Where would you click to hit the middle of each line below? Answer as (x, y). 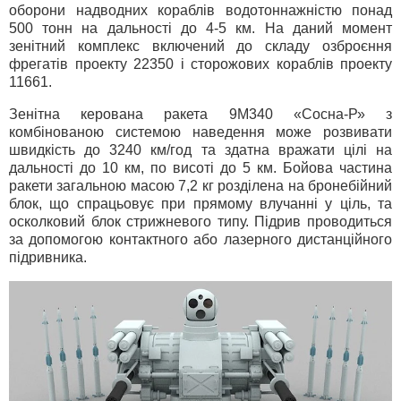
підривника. (48, 257)
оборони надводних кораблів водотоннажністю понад (200, 11)
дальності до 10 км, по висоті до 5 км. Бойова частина (200, 167)
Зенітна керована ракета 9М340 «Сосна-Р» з (200, 114)
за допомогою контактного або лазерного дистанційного (200, 239)
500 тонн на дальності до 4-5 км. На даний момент (200, 29)
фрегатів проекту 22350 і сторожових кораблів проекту (200, 64)
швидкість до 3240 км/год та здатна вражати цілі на (200, 149)
